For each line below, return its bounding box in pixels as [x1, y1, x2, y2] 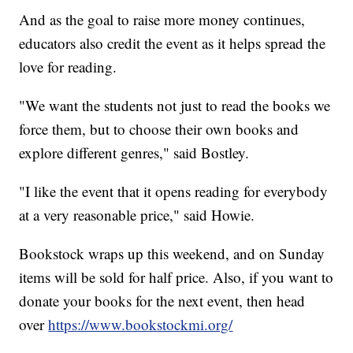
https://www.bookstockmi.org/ [48, 314, 233, 335]
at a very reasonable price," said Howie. [19, 205, 255, 225]
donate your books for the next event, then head [19, 291, 306, 311]
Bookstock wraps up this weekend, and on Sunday [19, 243, 325, 264]
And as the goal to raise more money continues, [19, 9, 306, 30]
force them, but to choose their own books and [19, 119, 299, 139]
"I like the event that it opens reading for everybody [19, 181, 329, 202]
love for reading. [19, 57, 117, 77]
